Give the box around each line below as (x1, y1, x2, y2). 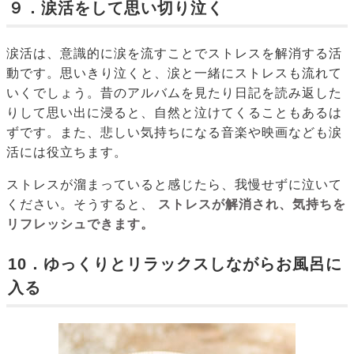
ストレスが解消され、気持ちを (157, 198, 346, 212)
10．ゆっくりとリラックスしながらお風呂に (8, 255, 342, 273)
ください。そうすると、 (6, 198, 154, 212)
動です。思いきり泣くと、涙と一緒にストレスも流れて (6, 66, 342, 81)
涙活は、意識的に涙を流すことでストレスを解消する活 (6, 47, 342, 61)
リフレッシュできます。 (6, 217, 154, 232)
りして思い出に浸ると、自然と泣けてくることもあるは (6, 106, 342, 120)
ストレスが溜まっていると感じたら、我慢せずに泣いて (6, 178, 342, 192)
